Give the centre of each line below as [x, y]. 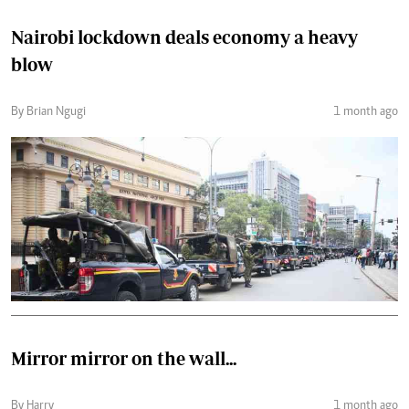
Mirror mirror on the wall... [124, 358]
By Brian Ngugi [48, 112]
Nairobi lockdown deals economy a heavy [184, 37]
